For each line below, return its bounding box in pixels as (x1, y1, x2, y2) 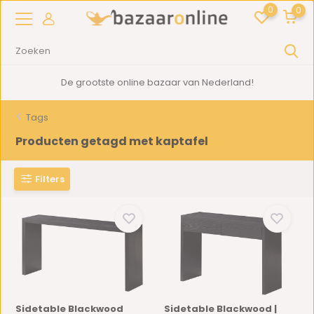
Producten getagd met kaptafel (15, 133, 209, 149)
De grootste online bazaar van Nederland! (61, 76, 254, 89)
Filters (35, 172, 65, 186)
